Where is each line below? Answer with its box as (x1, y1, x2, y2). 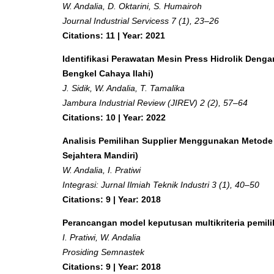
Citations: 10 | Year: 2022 (62, 112, 166, 122)
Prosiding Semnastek (62, 246, 144, 257)
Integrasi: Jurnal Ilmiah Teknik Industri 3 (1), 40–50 (62, 179, 259, 190)
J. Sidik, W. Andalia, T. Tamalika (62, 83, 185, 93)
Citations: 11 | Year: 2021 (62, 30, 165, 40)
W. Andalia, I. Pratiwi (62, 165, 141, 175)
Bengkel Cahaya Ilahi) (62, 68, 154, 78)
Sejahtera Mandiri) (62, 150, 138, 160)
